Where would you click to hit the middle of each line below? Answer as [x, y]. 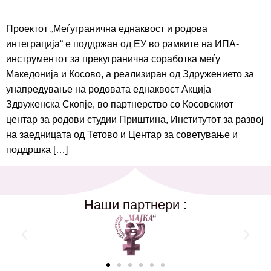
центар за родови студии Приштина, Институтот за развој [135, 120]
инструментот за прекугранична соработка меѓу [113, 59]
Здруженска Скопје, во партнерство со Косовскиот [120, 105]
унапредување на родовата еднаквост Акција [109, 90]
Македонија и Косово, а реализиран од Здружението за [130, 74]
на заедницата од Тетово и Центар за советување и [122, 135]
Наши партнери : [135, 204]
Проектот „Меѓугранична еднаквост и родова [107, 29]
